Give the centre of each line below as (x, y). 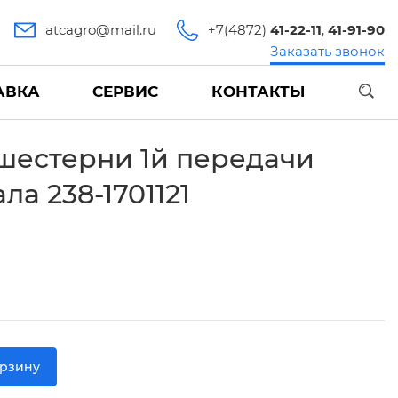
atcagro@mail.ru (101, 30)
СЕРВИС (125, 92)
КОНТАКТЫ (258, 92)
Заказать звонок (327, 51)
